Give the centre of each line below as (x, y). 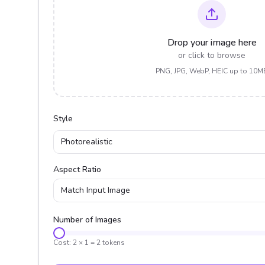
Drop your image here (212, 43)
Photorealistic (87, 142)
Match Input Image (96, 190)
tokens (113, 243)
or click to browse (212, 55)
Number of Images (87, 220)
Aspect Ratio (77, 169)
